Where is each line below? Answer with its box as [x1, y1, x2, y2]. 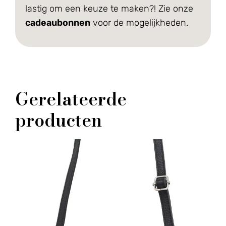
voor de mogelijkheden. [90, 17, 188, 28]
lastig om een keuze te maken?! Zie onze [25, 3, 193, 14]
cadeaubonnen [25, 17, 90, 28]
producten [15, 107, 102, 134]
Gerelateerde [15, 86, 127, 112]
